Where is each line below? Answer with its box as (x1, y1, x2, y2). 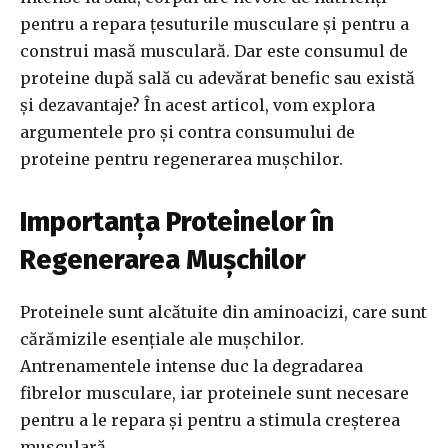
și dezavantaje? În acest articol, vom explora (20, 95, 375, 116)
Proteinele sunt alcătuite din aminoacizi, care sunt (20, 302, 427, 323)
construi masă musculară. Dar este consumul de (20, 41, 408, 62)
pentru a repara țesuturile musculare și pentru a (20, 14, 409, 35)
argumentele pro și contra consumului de (20, 122, 355, 143)
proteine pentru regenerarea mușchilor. (20, 149, 343, 170)
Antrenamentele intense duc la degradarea (20, 356, 363, 377)
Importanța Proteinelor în (20, 206, 334, 239)
